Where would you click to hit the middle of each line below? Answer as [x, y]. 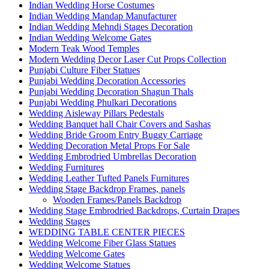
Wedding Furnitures [66, 167]
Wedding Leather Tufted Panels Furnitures [109, 178]
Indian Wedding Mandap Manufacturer [103, 16]
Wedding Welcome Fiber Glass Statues [102, 243]
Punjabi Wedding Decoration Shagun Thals [111, 91]
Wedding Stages [59, 221]
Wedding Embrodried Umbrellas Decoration [113, 156]
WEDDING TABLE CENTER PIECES [107, 232]
